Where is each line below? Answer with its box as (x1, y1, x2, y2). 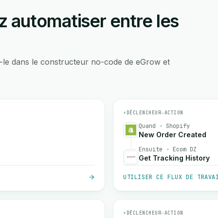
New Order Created (139, 130, 206, 139)
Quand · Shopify (139, 122, 190, 130)
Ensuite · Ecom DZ (139, 145, 197, 153)
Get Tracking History (139, 154, 210, 162)
